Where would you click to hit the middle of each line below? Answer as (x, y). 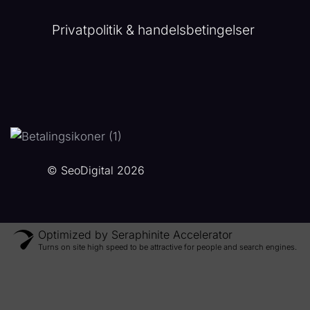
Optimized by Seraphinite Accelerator (135, 234)
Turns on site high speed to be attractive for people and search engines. (167, 247)
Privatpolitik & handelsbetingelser (155, 30)
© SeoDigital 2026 (96, 170)
